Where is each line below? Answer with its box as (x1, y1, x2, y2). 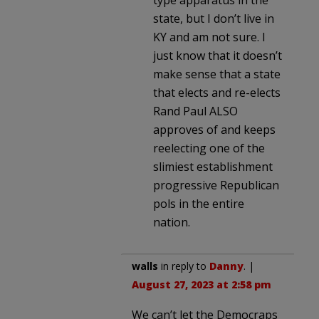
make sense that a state (153, 66, 281, 82)
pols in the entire (153, 195, 244, 211)
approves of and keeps (153, 121, 276, 137)
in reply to (158, 258, 209, 273)
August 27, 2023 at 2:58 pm (132, 277, 271, 291)
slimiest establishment (153, 158, 273, 174)
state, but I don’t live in (153, 10, 274, 26)
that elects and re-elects (153, 84, 281, 100)
